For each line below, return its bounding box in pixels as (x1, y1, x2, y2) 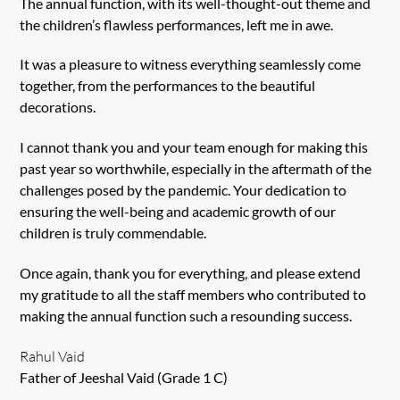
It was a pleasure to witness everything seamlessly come (20, 55, 362, 73)
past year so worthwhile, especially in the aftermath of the (20, 160, 372, 178)
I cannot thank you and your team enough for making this (20, 138, 369, 156)
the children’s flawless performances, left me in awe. (20, 15, 334, 33)
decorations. (20, 98, 96, 116)
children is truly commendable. (20, 224, 207, 242)
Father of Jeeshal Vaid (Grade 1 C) (20, 368, 229, 386)
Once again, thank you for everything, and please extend (20, 263, 362, 281)
